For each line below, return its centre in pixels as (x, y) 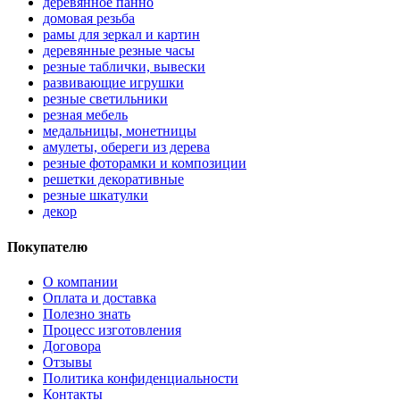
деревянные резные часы (119, 51)
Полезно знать (87, 313)
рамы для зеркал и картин (121, 35)
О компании (80, 281)
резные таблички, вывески (124, 67)
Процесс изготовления (112, 329)
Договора (72, 346)
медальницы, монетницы (120, 131)
